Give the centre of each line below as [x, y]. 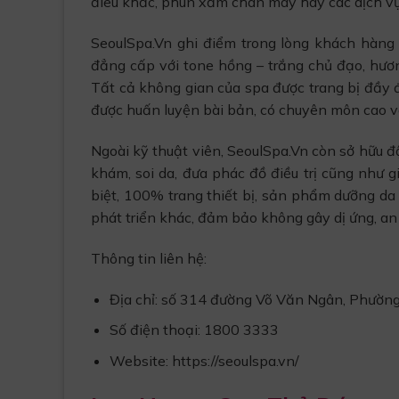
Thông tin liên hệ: [149, 258]
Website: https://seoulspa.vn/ [204, 360]
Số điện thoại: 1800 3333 [194, 330]
